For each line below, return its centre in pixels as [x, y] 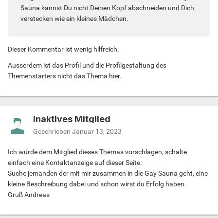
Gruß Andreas [29, 194]
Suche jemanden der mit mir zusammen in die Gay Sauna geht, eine [108, 173]
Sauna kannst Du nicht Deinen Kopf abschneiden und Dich [107, 8]
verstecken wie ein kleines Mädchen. [74, 18]
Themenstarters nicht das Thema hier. [65, 76]
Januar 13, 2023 [97, 131]
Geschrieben [53, 131]
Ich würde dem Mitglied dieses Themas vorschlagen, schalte [97, 152]
